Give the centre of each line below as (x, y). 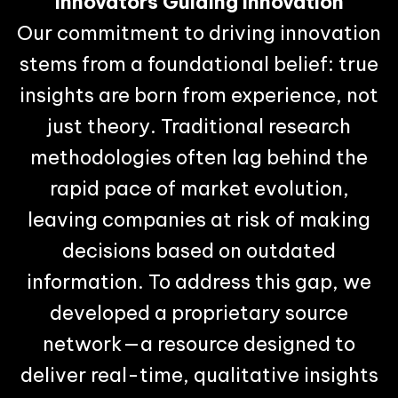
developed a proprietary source (199, 312)
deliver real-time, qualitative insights (199, 374)
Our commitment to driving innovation (199, 32)
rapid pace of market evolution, (199, 188)
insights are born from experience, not (199, 95)
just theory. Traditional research (199, 126)
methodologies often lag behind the (199, 157)
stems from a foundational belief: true (199, 64)
